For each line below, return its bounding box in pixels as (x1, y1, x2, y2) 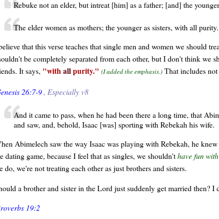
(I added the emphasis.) (101, 66, 162, 76)
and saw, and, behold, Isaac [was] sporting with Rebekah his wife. (13, 119, 215, 130)
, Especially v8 (43, 86, 88, 97)
